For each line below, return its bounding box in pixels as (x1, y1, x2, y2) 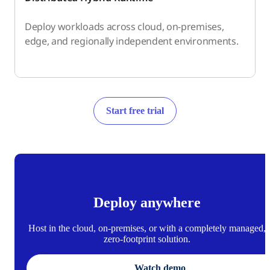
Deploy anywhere (93, 194, 201, 210)
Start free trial (106, 105, 164, 116)
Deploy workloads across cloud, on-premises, (25, 19, 224, 33)
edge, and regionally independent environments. (25, 34, 239, 48)
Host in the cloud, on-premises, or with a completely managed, (28, 222, 266, 233)
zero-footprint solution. (104, 233, 190, 244)
